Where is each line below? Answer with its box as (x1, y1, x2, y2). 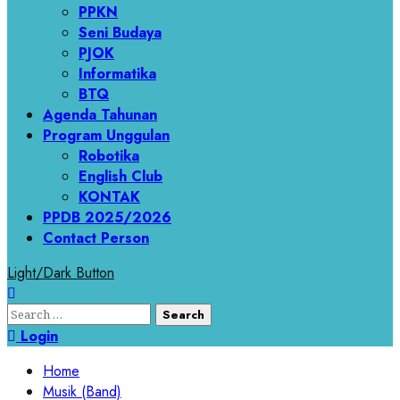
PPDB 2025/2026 (43, 207, 171, 229)
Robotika (79, 146, 139, 167)
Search (6, 303, 54, 324)
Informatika (79, 63, 156, 85)
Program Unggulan (43, 125, 170, 146)
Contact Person (43, 228, 149, 249)
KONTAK (79, 187, 140, 208)
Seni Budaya (79, 22, 162, 44)
